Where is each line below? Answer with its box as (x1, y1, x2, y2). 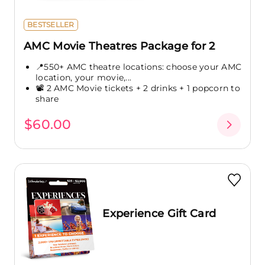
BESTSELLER (27, 20, 75, 29)
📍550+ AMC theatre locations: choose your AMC (35, 61, 241, 72)
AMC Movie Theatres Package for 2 (24, 39, 215, 53)
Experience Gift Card (102, 207, 216, 221)
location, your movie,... (35, 72, 131, 83)
